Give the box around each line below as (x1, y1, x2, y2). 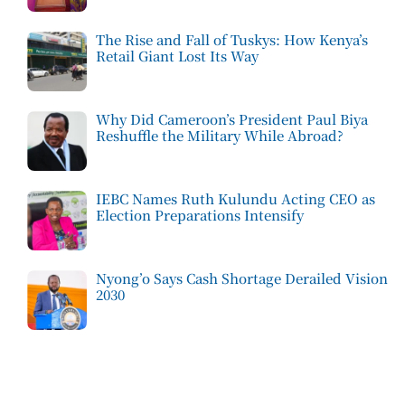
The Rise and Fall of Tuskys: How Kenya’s (95, 30, 368, 50)
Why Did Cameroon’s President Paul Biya (95, 109, 368, 129)
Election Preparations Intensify (95, 205, 304, 225)
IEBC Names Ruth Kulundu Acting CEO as (95, 189, 375, 209)
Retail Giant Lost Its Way (95, 46, 259, 66)
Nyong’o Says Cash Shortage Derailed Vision (95, 268, 388, 288)
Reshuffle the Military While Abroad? (95, 126, 344, 146)
